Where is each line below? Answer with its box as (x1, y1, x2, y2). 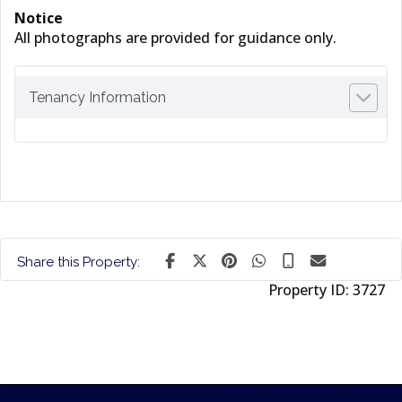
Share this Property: (17, 254, 140, 271)
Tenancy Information (29, 89, 166, 107)
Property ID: (268, 280, 353, 301)
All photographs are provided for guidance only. (14, 28, 336, 48)
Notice (14, 8, 63, 28)
